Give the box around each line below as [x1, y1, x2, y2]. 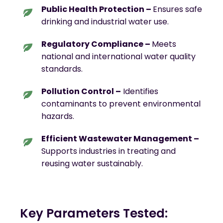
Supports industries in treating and [41, 145, 176, 157]
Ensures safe [152, 3, 202, 15]
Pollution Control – [41, 86, 121, 98]
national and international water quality [41, 51, 196, 63]
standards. [41, 63, 83, 75]
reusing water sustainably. [41, 158, 143, 170]
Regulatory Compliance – [41, 38, 152, 50]
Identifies [120, 86, 158, 98]
